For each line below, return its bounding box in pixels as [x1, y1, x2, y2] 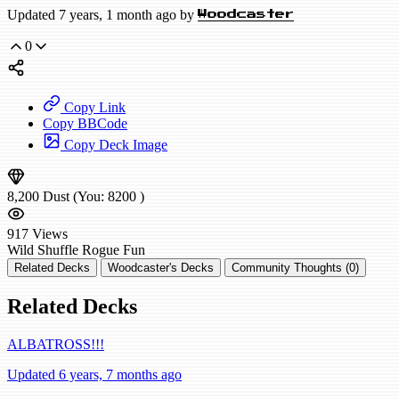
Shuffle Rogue [37, 242, 119, 258]
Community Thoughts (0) [232, 261, 359, 275]
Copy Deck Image [61, 137, 167, 153]
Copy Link [61, 100, 126, 116]
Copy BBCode [43, 116, 127, 132]
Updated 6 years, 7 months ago [7, 367, 182, 382]
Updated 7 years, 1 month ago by [7, 7, 198, 23]
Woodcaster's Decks [108, 261, 214, 275]
